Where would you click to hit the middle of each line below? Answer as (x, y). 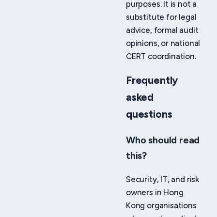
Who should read (163, 140)
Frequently (152, 80)
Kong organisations (161, 205)
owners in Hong (155, 192)
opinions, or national (163, 43)
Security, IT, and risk (163, 179)
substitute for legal (161, 17)
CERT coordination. (161, 56)
